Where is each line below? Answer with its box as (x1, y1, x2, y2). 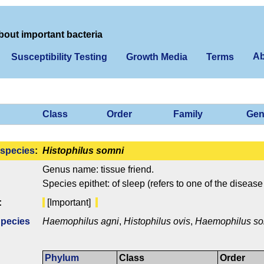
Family (173, 109, 203, 120)
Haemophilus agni (42, 216, 119, 227)
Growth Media (126, 52, 187, 62)
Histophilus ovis (124, 216, 190, 227)
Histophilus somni (42, 146, 124, 156)
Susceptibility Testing (11, 52, 107, 62)
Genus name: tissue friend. (42, 164, 154, 175)
